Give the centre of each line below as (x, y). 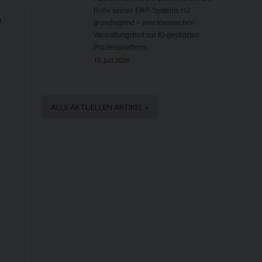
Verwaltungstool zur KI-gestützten (146, 35)
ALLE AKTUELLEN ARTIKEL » (99, 108)
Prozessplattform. (121, 48)
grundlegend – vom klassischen (144, 23)
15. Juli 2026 (111, 60)
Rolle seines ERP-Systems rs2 (142, 11)
